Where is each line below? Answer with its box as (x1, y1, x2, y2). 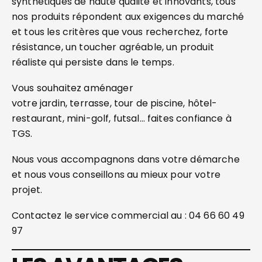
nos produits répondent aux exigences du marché (12, 10, 244, 23)
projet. (12, 183, 43, 196)
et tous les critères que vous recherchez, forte (12, 25, 229, 39)
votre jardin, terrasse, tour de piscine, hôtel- (12, 96, 218, 110)
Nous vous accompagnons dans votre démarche (12, 153, 240, 166)
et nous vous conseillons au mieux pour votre (12, 168, 221, 181)
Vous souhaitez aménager (12, 81, 133, 95)
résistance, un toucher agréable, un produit (12, 40, 214, 54)
